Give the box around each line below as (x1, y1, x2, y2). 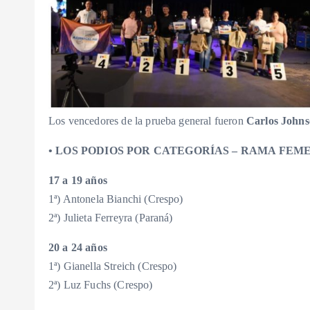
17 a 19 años (48, 174, 107, 187)
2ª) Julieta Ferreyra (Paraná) (48, 212, 173, 224)
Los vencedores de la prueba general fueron (48, 115, 246, 127)
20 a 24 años (48, 241, 107, 254)
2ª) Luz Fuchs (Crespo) (48, 279, 153, 291)
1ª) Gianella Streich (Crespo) (48, 260, 177, 273)
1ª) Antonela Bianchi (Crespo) (48, 193, 183, 206)
